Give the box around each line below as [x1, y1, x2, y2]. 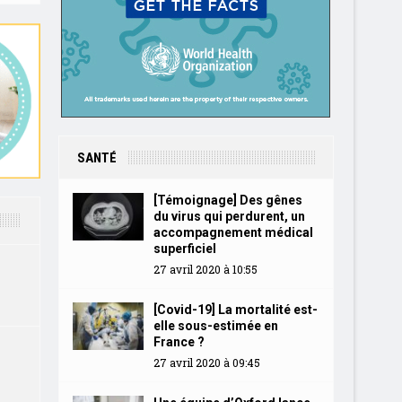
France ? [153, 335, 205, 349]
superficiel [153, 241, 216, 256]
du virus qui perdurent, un [153, 209, 305, 223]
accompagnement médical [153, 225, 313, 240]
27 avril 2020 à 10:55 [153, 262, 258, 276]
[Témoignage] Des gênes [153, 193, 302, 207]
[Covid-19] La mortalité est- [153, 302, 318, 317]
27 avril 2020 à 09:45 [153, 355, 260, 370]
